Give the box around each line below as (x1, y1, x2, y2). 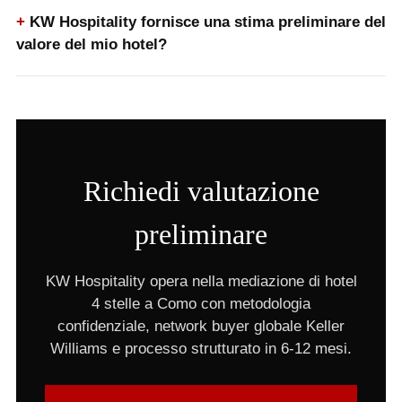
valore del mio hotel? (15, 36, 167, 53)
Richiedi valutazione (83, 175, 319, 207)
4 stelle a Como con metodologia (92, 295, 310, 312)
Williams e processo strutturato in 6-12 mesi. (50, 340, 352, 357)
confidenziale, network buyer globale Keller (57, 318, 345, 335)
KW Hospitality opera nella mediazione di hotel (45, 273, 357, 290)
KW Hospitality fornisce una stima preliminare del (29, 13, 386, 31)
